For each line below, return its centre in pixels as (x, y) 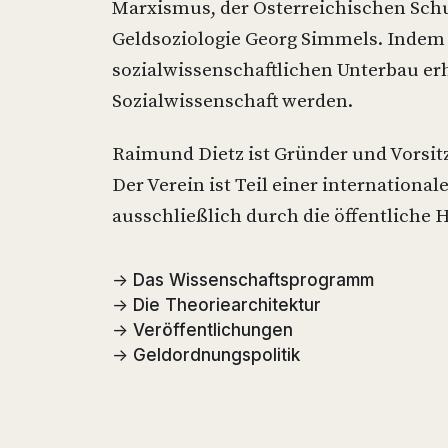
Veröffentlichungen (213, 330)
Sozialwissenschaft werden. (232, 101)
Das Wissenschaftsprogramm (253, 280)
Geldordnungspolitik (216, 355)
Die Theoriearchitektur (227, 305)
